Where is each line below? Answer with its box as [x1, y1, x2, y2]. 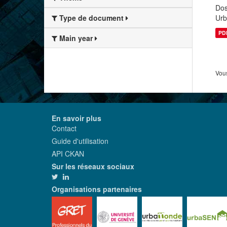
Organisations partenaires [52, 184, 142, 194]
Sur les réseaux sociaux [52, 161, 134, 171]
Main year [57, 33, 95, 44]
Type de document [57, 13, 126, 23]
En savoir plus [52, 113, 101, 123]
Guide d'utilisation [52, 136, 108, 146]
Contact [52, 123, 77, 133]
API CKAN [52, 148, 84, 159]
